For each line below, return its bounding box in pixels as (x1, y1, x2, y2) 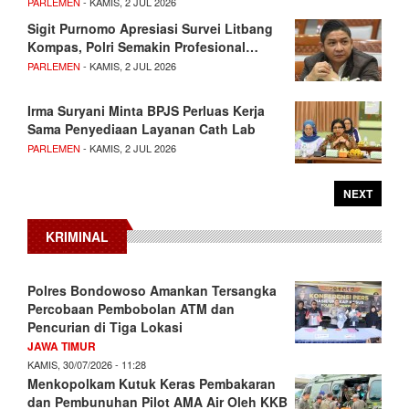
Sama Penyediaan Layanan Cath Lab (27, 120, 256, 139)
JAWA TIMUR (27, 338, 96, 355)
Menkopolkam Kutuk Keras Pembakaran (27, 374, 276, 393)
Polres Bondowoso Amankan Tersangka (27, 281, 277, 300)
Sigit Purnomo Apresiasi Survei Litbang (27, 19, 273, 38)
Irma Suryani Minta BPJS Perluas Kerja (27, 101, 265, 121)
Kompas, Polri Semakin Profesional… (27, 37, 258, 57)
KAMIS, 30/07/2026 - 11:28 (27, 357, 146, 372)
